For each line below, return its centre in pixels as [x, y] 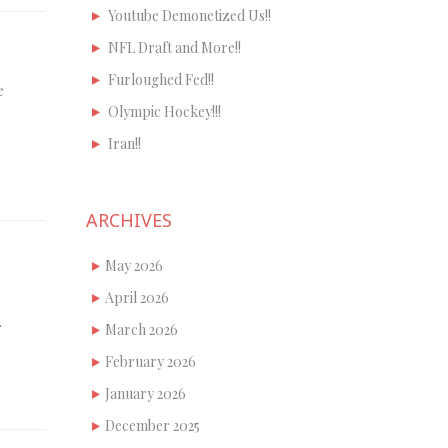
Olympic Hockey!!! [164, 111]
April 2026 [137, 297]
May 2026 [134, 265]
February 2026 [150, 361]
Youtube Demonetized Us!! [189, 15]
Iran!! [124, 143]
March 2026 [141, 329]
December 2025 [152, 425]
